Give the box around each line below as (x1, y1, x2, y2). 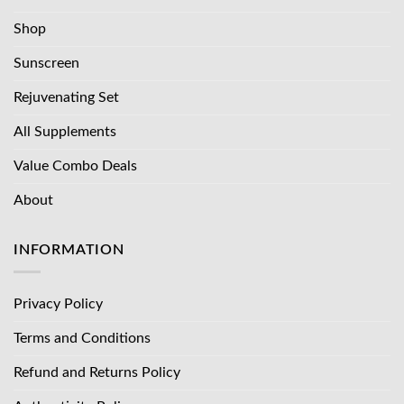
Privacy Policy (14, 297, 103, 312)
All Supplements (14, 124, 116, 139)
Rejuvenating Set (14, 89, 119, 105)
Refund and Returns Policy (14, 365, 180, 381)
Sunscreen (14, 55, 79, 70)
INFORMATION (14, 242, 124, 257)
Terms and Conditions (14, 331, 151, 346)
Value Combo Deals (14, 158, 137, 173)
